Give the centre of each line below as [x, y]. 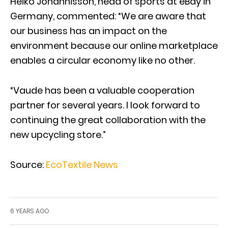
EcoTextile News [82, 164]
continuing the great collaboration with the [108, 120]
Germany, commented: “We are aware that [108, 16]
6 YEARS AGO [30, 211]
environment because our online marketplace [114, 45]
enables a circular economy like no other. [103, 60]
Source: [28, 164]
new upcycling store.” [58, 134]
